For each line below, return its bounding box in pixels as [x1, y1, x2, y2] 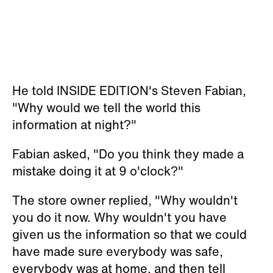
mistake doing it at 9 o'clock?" [12, 162, 183, 180]
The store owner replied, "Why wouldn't [12, 191, 238, 209]
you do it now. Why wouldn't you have [12, 208, 227, 226]
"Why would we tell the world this [12, 99, 200, 116]
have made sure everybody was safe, [12, 243, 223, 260]
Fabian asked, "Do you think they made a [12, 145, 244, 163]
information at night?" [12, 116, 136, 133]
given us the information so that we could [12, 225, 247, 243]
